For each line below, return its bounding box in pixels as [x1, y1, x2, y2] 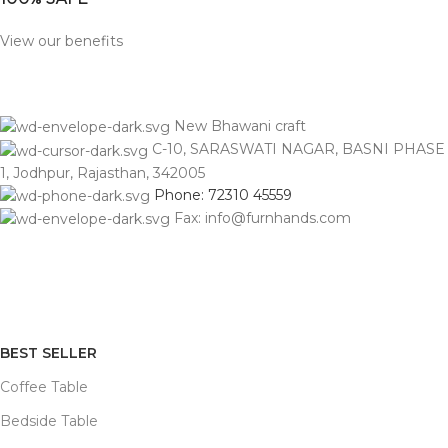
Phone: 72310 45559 [154, 185, 292, 204]
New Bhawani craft [174, 116, 306, 135]
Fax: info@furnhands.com [174, 208, 351, 227]
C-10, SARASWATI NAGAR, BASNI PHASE [152, 140, 445, 159]
